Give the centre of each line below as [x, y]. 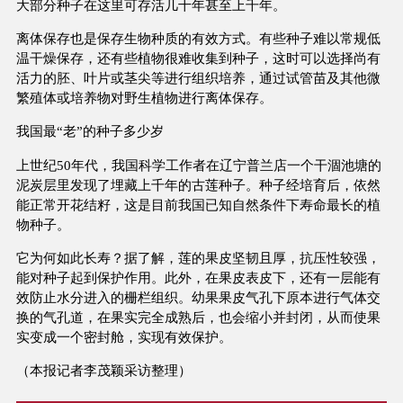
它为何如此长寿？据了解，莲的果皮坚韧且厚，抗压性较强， [198, 257]
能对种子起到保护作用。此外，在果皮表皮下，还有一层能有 [198, 277]
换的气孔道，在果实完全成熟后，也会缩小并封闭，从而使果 [198, 317]
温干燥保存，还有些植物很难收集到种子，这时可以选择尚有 [198, 58]
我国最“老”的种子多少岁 [90, 131]
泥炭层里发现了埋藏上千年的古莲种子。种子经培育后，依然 [198, 184]
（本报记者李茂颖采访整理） [103, 370]
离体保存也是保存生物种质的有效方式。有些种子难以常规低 [198, 39]
